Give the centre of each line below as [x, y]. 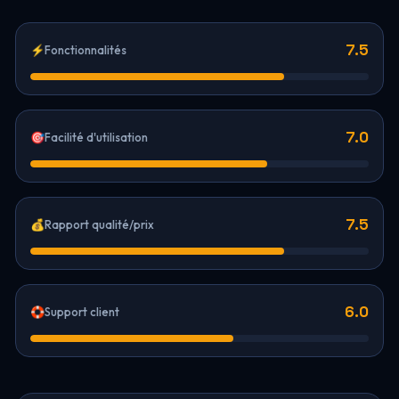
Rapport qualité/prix [99, 224]
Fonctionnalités [85, 50]
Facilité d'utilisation [96, 137]
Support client [81, 312]
